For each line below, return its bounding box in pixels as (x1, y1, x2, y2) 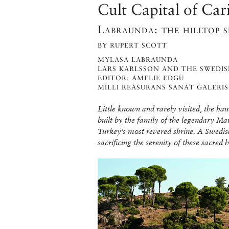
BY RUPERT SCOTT (98, 41, 167, 50)
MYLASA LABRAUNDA (98, 56, 178, 64)
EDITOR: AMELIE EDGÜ (98, 74, 184, 82)
